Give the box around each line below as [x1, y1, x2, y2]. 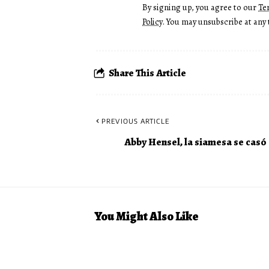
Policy [142, 16, 162, 28]
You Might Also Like [94, 208, 199, 225]
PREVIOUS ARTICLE [101, 117, 169, 125]
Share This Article [109, 65, 186, 80]
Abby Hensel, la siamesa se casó [124, 134, 267, 149]
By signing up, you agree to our [142, 1, 258, 14]
